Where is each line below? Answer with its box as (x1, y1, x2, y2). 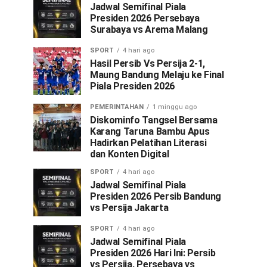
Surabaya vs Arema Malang (90, 24, 208, 35)
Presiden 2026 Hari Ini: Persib (90, 247, 216, 259)
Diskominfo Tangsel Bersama (90, 114, 218, 126)
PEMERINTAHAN (90, 103, 144, 111)
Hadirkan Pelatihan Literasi (90, 137, 207, 148)
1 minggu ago (153, 103, 197, 111)
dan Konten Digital (90, 148, 169, 160)
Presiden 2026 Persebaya (90, 13, 200, 24)
